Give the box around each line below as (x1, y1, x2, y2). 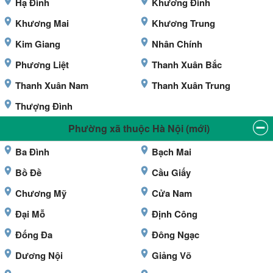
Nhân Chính (152, 37, 202, 51)
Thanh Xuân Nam (15, 79, 88, 93)
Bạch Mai (152, 145, 191, 159)
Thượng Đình (15, 99, 73, 113)
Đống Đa (15, 228, 52, 242)
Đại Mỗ (15, 207, 45, 221)
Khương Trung (152, 16, 215, 30)
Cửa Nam (152, 186, 192, 200)
